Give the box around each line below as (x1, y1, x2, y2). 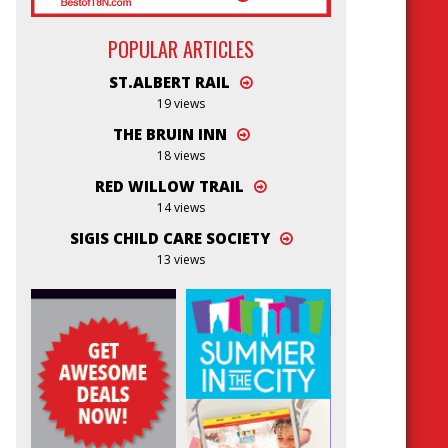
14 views (157, 199, 205, 217)
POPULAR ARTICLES (108, 33, 254, 64)
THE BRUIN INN (112, 124, 227, 145)
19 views (157, 95, 205, 113)
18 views (157, 147, 205, 165)
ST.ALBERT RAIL (109, 72, 230, 93)
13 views (157, 251, 205, 269)
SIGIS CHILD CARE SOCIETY (69, 228, 270, 249)
